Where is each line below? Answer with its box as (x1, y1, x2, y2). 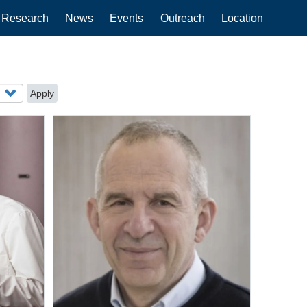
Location (221, 12, 263, 25)
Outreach (160, 12, 205, 25)
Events (110, 12, 144, 25)
